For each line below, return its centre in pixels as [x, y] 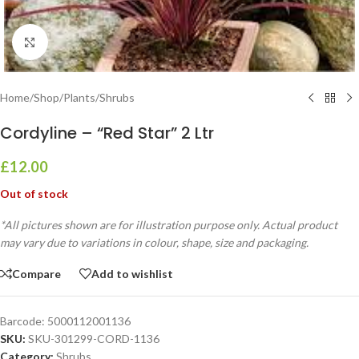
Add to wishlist [132, 273]
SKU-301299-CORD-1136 [94, 339]
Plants [79, 97]
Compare [36, 273]
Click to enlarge [86, 42]
